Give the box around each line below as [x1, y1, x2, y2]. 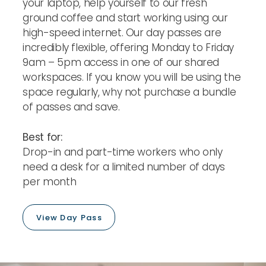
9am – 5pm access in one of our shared [23, 55, 220, 70]
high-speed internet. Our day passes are [23, 26, 221, 40]
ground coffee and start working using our [23, 11, 228, 26]
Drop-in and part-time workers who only [23, 144, 223, 159]
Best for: [23, 129, 62, 144]
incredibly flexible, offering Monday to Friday [23, 40, 234, 55]
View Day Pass [36, 211, 102, 223]
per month [23, 174, 77, 189]
